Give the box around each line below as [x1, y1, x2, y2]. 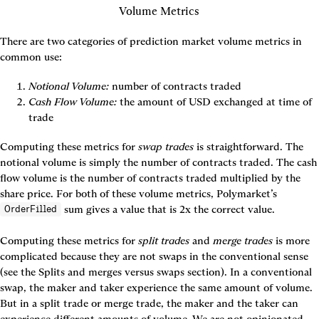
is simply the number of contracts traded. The [79, 155, 297, 169]
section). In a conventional [184, 265, 312, 278]
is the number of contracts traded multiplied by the [57, 171, 300, 184]
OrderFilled [4, 203, 57, 214]
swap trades [138, 140, 194, 153]
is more [273, 234, 310, 247]
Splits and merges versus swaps [38, 265, 184, 278]
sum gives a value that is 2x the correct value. [61, 202, 275, 216]
